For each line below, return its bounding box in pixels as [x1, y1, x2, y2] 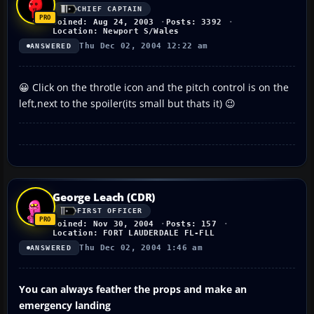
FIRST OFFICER [77, 207, 143, 215]
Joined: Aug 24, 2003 [53, 17, 154, 27]
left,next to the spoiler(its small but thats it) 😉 [19, 96, 235, 110]
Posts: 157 [165, 219, 217, 228]
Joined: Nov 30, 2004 [53, 219, 154, 228]
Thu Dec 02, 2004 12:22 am [79, 41, 208, 50]
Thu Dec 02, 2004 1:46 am [79, 243, 203, 252]
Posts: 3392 [165, 17, 222, 27]
